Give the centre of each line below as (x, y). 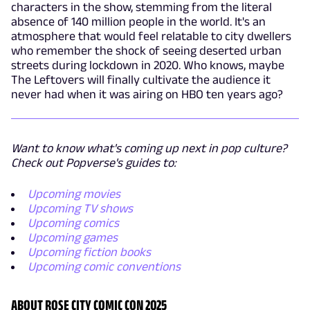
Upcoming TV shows (80, 208)
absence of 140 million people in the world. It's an (138, 21)
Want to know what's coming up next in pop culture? (149, 148)
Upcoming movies (74, 193)
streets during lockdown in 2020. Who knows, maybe (148, 65)
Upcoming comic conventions (104, 266)
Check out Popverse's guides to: (94, 162)
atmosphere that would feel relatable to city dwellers (151, 36)
